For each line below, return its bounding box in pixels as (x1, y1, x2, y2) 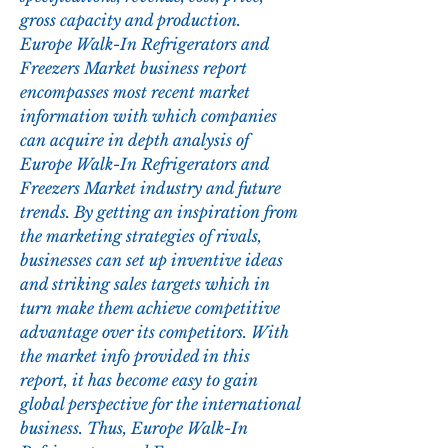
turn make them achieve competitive (20, 298, 280, 319)
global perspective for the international (20, 394, 300, 415)
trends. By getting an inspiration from (20, 202, 297, 223)
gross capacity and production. (20, 10, 241, 31)
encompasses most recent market (20, 82, 250, 103)
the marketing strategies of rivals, (20, 226, 262, 247)
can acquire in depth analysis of (20, 130, 249, 151)
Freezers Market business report (20, 58, 247, 79)
